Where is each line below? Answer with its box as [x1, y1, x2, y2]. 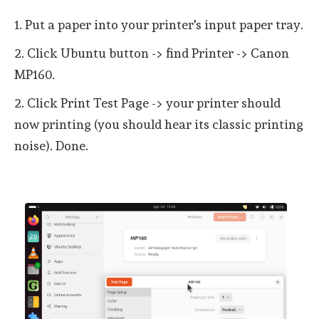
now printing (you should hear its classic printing [14, 116, 303, 132]
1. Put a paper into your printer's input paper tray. [14, 16, 303, 32]
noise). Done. [14, 137, 91, 153]
